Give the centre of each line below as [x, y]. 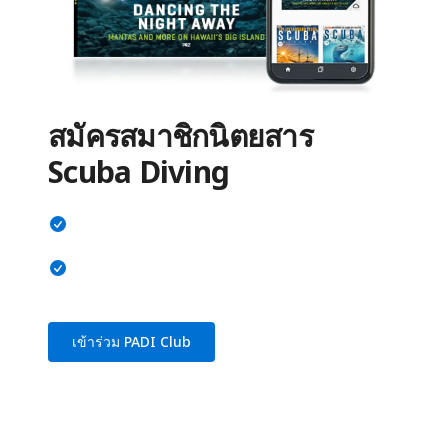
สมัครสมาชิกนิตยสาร [180, 135]
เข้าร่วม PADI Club [131, 341]
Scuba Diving [138, 171]
